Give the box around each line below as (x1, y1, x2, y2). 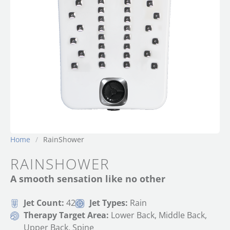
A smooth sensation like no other (10, 172, 165, 185)
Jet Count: (24, 197, 67, 208)
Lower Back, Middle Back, (111, 209, 207, 221)
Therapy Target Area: (24, 209, 111, 221)
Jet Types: (89, 197, 130, 208)
